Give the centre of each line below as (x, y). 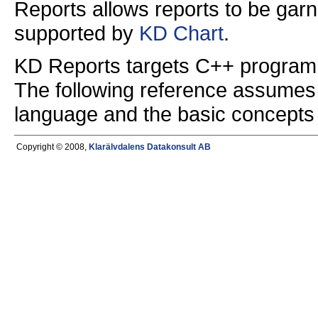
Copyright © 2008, (53, 147)
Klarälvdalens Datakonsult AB (150, 147)
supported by (77, 33)
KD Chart (181, 33)
